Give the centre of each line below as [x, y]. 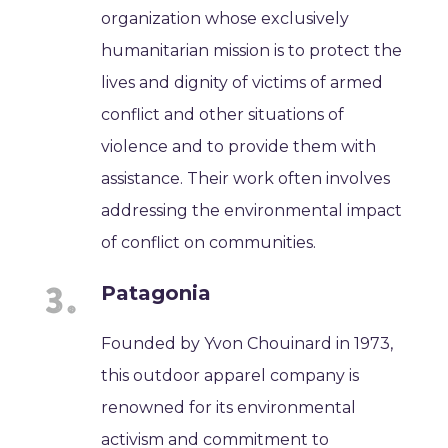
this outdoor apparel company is [230, 375]
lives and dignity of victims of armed [242, 82]
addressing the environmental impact [252, 210]
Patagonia [156, 292]
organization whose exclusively [225, 18]
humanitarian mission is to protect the [252, 50]
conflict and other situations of [223, 114]
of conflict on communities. [209, 242]
